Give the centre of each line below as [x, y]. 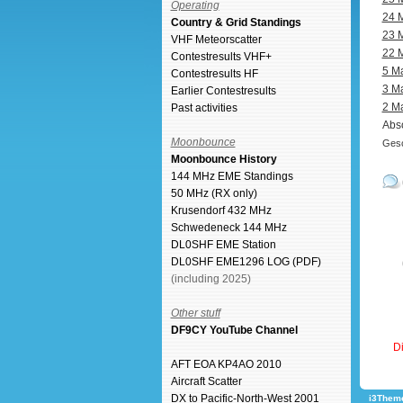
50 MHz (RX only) [214, 193]
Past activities [204, 108]
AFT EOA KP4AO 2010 [226, 364]
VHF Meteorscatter [216, 40]
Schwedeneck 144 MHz [228, 228]
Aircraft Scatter [206, 381]
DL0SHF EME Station [223, 245]
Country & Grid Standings [236, 22]
